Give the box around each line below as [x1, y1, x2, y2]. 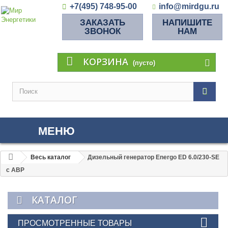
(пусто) [133, 59, 155, 67]
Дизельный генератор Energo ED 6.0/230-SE [88, 154, 219, 161]
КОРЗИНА [83, 55, 128, 68]
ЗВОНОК [84, 26, 121, 36]
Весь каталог [31, 154, 71, 161]
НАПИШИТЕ [162, 18, 212, 27]
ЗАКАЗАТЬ [80, 18, 125, 27]
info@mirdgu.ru [159, 2, 219, 11]
